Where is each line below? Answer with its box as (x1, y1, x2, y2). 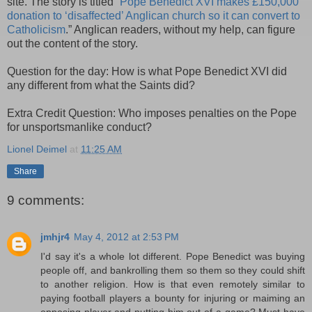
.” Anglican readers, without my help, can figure (65, 23, 295, 36)
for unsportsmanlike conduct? (7, 120, 152, 133)
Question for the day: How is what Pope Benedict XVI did (7, 65, 287, 77)
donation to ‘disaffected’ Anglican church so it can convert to (7, 9, 300, 22)
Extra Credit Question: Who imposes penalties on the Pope (7, 107, 297, 119)
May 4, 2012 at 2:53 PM (74, 231, 179, 242)
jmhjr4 (40, 231, 70, 242)
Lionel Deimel (7, 143, 67, 155)
